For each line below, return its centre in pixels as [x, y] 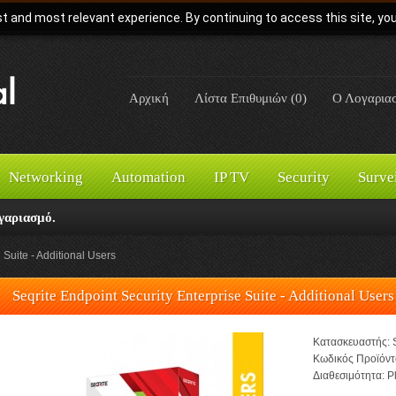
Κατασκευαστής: [351, 342]
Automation [148, 177]
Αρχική [148, 98]
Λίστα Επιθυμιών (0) [250, 98]
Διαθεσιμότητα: [349, 376]
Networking [46, 177]
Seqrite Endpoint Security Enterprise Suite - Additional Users [203, 296]
